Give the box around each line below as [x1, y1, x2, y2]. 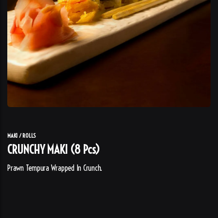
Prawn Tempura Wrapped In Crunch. [7, 163, 102, 173]
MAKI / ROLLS [7, 132, 36, 139]
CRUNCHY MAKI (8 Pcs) [7, 142, 100, 157]
